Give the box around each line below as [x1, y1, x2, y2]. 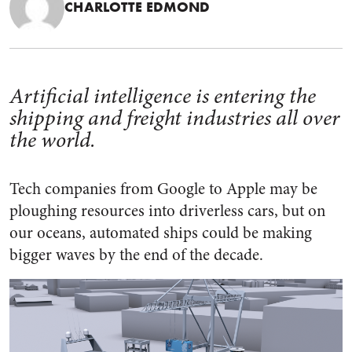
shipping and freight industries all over [9, 103, 339, 133]
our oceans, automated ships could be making [9, 222, 312, 244]
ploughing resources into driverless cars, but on [9, 200, 325, 222]
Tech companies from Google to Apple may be [9, 178, 317, 200]
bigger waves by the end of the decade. [9, 244, 263, 266]
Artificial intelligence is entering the [9, 81, 316, 111]
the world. [9, 125, 96, 155]
